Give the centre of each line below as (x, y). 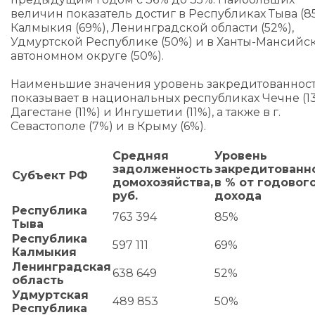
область (38, 280)
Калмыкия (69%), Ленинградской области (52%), (152, 28)
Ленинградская (62, 267)
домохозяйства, (163, 182)
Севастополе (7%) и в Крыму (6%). (108, 126)
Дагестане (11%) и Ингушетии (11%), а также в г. (146, 112)
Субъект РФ (50, 175)
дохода (238, 196)
